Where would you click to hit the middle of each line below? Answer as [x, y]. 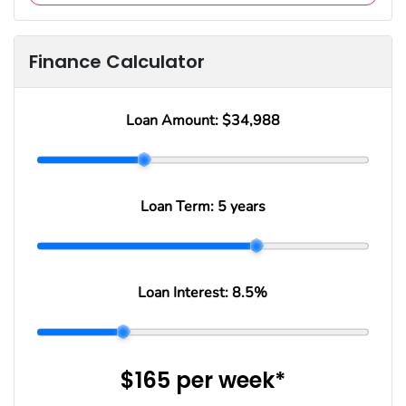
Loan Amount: [174, 120]
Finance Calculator [117, 61]
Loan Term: [179, 206]
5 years [241, 206]
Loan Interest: [185, 292]
